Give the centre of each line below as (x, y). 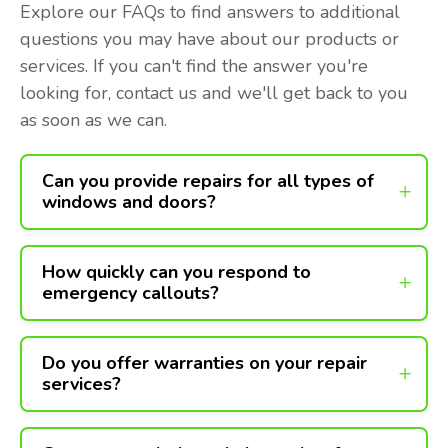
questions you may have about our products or (209, 39)
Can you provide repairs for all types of (208, 181)
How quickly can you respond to (176, 272)
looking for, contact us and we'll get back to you (214, 93)
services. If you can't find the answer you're (194, 66)
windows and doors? (129, 202)
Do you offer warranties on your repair (204, 363)
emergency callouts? (130, 293)
